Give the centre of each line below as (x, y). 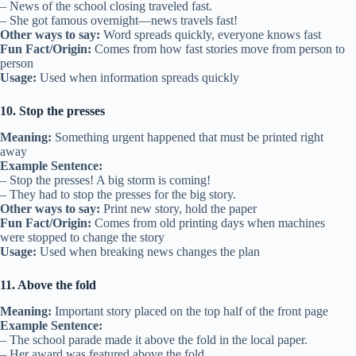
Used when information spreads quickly (138, 77)
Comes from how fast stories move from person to (218, 48)
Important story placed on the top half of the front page (190, 311)
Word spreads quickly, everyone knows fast (211, 34)
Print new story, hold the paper (178, 208)
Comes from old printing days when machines (208, 222)
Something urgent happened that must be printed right (188, 137)
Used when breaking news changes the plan (148, 251)
